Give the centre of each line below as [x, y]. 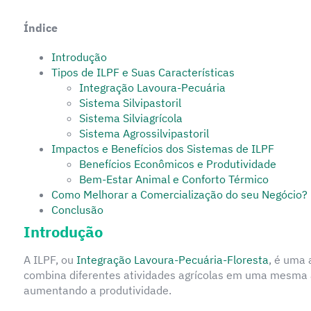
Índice [40, 28]
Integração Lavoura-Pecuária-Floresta [172, 260]
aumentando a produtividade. [97, 291]
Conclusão [77, 210]
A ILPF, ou [50, 260]
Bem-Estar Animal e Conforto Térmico [174, 179]
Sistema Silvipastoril [130, 103]
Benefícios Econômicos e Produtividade [177, 164]
